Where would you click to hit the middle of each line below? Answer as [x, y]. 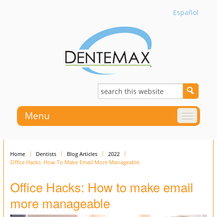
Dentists [46, 154]
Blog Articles [82, 154]
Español [186, 12]
